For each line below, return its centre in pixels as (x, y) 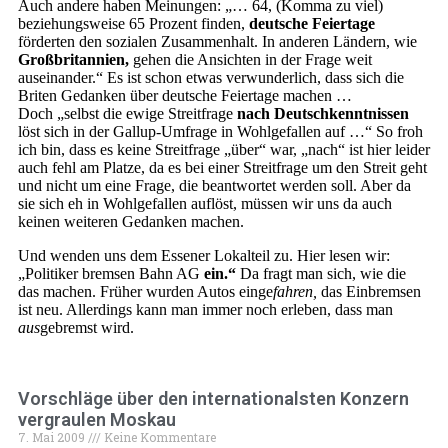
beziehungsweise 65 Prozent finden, (133, 23)
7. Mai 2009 (53, 437)
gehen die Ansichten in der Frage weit (250, 59)
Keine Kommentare (158, 437)
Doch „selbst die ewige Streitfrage (127, 113)
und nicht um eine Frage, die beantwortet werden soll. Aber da (214, 185)
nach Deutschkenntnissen (323, 113)
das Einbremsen (369, 291)
